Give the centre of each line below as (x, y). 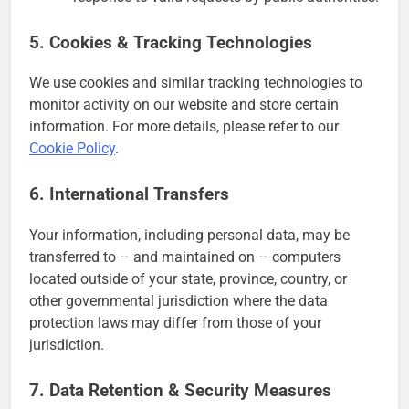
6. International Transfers (129, 195)
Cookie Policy (72, 149)
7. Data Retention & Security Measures (180, 391)
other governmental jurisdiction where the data (178, 301)
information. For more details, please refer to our (184, 127)
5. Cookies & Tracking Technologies (171, 42)
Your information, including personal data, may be (189, 236)
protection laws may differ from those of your (175, 323)
